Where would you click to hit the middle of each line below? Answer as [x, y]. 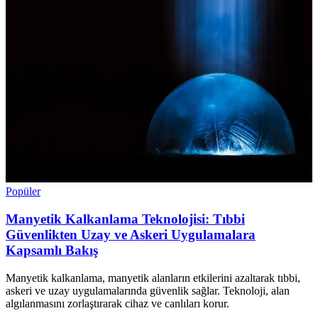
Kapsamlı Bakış [52, 251]
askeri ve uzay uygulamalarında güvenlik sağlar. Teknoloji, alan [148, 290]
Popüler [23, 192]
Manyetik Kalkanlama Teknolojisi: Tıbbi [125, 219]
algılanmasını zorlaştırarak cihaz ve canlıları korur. [117, 303]
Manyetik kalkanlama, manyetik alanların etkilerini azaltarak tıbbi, [153, 278]
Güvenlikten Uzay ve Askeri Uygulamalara [131, 235]
